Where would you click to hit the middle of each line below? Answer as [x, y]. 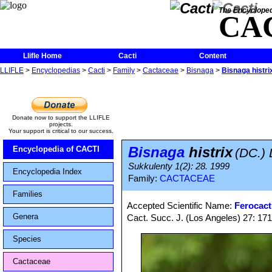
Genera [25, 216]
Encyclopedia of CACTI [56, 149]
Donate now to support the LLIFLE [61, 117]
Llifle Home [42, 56]
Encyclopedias [56, 70]
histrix [209, 152]
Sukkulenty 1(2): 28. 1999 [179, 166]
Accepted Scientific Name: [181, 206]
